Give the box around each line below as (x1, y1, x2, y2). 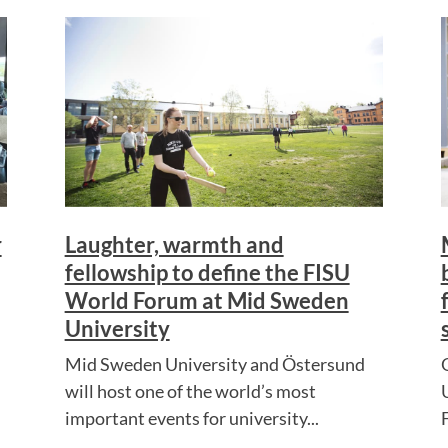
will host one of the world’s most (64, 379, 316, 402)
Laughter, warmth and (64, 230, 284, 258)
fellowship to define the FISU (64, 258, 350, 286)
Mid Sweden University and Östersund (64, 352, 365, 375)
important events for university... (64, 406, 319, 429)
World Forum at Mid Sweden (64, 286, 349, 314)
